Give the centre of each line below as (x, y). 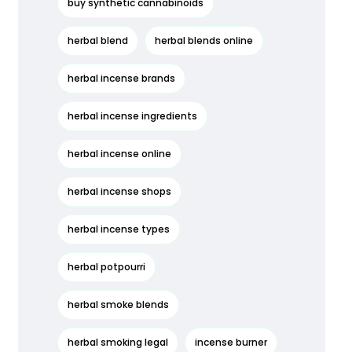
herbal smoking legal (117, 342)
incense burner (231, 342)
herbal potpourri (106, 267)
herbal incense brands (121, 78)
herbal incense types (118, 229)
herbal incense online (119, 154)
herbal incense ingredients (132, 116)
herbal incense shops (119, 191)
